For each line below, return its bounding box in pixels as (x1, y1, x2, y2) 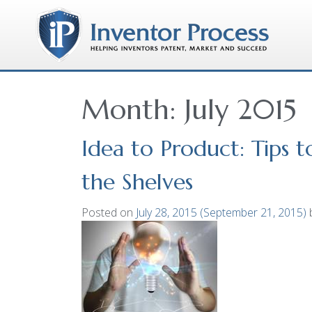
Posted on (81, 205, 136, 220)
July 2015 (185, 92, 297, 127)
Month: (81, 92, 185, 127)
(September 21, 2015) (197, 205, 309, 220)
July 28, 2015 (136, 205, 197, 220)
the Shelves (81, 168, 193, 196)
